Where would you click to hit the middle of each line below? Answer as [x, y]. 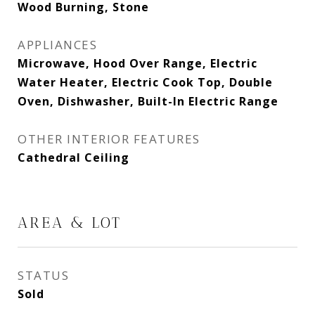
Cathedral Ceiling [73, 157]
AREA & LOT [70, 223]
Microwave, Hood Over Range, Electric [137, 63]
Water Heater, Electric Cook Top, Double [145, 82]
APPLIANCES [57, 45]
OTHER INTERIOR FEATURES [109, 139]
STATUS [43, 275]
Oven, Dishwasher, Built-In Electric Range [148, 101]
